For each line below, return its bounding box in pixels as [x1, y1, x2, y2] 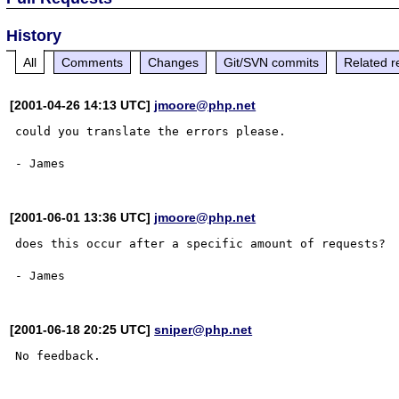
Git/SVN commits [224, 54, 320, 69]
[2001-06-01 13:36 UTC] [10, 209, 155, 224]
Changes [148, 54, 199, 69]
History [6, 26, 62, 45]
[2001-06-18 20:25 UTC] [10, 322, 155, 337]
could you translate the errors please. [15, 124, 287, 138]
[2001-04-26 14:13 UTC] [10, 97, 155, 112]
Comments [61, 54, 124, 69]
